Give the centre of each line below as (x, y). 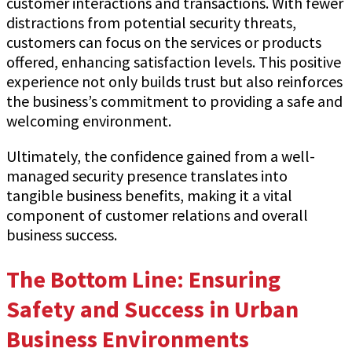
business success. (62, 235)
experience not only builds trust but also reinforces (174, 82)
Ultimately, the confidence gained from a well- (161, 156)
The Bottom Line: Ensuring (143, 279)
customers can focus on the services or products (164, 42)
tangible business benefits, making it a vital (149, 196)
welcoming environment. (89, 121)
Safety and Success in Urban (152, 309)
